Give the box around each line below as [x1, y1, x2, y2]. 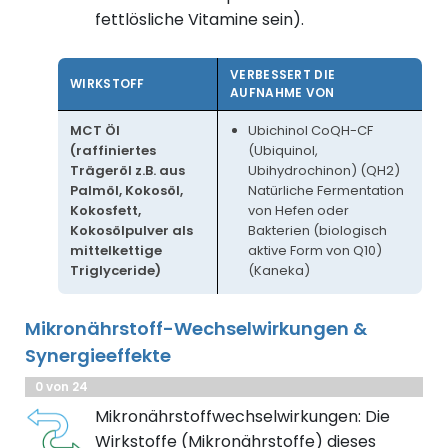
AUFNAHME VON [230, 84, 335, 102]
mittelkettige [70, 241, 162, 261]
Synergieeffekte [25, 343, 171, 369]
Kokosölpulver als [70, 221, 193, 241]
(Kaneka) [248, 261, 310, 281]
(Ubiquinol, [248, 141, 318, 161]
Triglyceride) [70, 261, 161, 281]
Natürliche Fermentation [248, 181, 404, 201]
